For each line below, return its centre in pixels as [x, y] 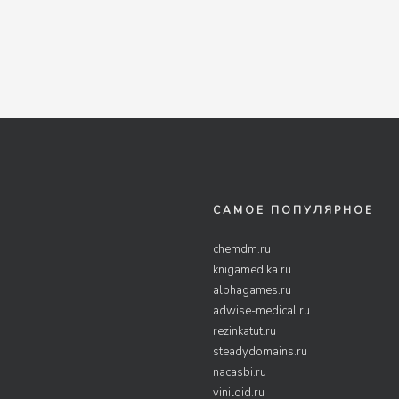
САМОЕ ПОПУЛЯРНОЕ [293, 210]
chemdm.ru [242, 249]
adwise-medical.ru [261, 311]
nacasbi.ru [240, 372]
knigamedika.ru [252, 270]
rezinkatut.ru [244, 331]
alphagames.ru [252, 290]
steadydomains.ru [260, 352]
